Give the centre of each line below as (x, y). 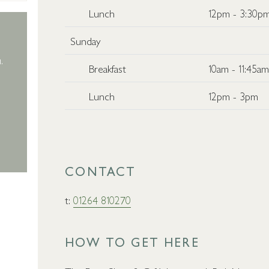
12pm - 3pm (234, 95)
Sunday (86, 40)
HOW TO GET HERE (132, 242)
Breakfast (108, 68)
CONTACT (101, 171)
